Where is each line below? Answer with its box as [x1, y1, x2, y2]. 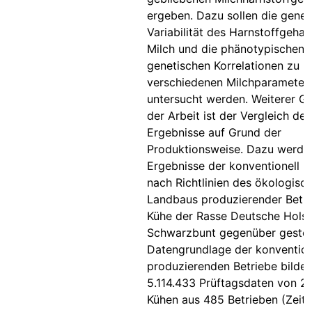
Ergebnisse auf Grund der [147, 125, 281, 139]
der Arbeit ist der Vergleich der [147, 109, 310, 123]
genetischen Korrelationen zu [147, 58, 299, 72]
